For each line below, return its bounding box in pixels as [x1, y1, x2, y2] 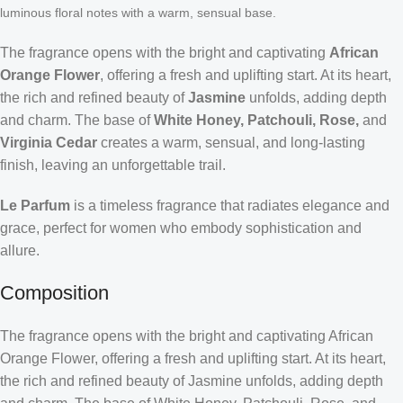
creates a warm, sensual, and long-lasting [97, 134, 365, 150]
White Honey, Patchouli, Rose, [154, 112, 359, 128]
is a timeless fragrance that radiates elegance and [70, 197, 390, 213]
